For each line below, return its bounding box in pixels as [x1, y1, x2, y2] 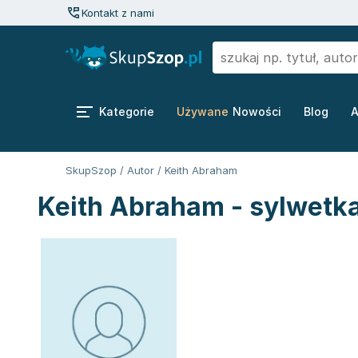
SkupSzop [66, 164, 117, 177]
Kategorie [99, 105, 154, 118]
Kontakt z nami [82, 6, 154, 19]
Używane [177, 105, 229, 118]
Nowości [233, 105, 281, 118]
